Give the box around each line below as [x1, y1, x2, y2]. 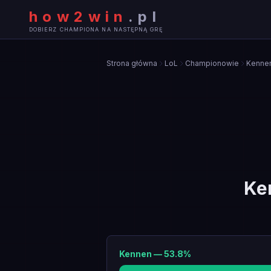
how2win [29, 7, 128, 25]
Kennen [119, 249, 152, 259]
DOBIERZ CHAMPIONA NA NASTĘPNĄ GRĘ [29, 25, 163, 33]
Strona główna [106, 59, 157, 68]
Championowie [185, 59, 239, 68]
